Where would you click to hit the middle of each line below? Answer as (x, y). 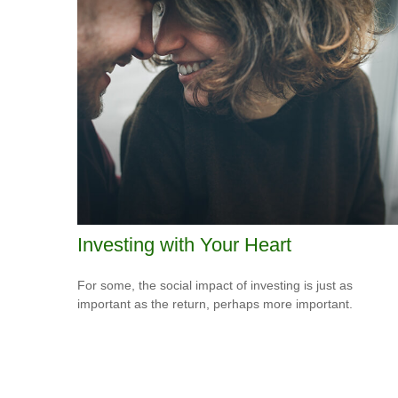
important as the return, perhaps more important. (215, 303)
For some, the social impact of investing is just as (215, 285)
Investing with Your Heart (184, 244)
